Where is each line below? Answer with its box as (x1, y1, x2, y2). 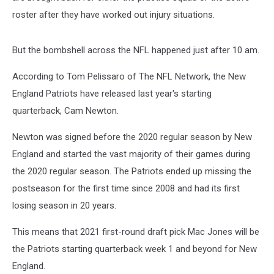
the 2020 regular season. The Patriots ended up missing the (12, 166, 251, 177)
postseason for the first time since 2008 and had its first (12, 183, 240, 194)
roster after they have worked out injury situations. (12, 9, 215, 21)
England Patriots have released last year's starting (12, 88, 212, 100)
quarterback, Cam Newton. (12, 105, 119, 117)
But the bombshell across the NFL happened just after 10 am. (12, 45, 259, 56)
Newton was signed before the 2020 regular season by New (12, 131, 252, 143)
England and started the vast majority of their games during (12, 149, 250, 160)
